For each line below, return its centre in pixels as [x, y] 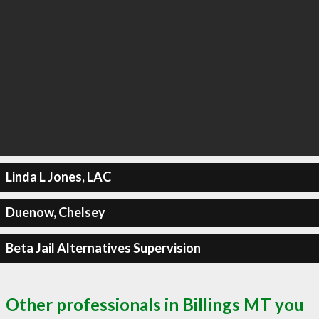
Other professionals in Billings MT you [155, 304]
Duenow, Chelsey [55, 212]
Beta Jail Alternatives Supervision [103, 248]
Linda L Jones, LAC [58, 177]
